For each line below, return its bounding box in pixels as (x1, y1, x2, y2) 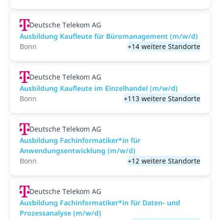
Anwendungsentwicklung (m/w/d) (20, 146, 136, 155)
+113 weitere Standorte (124, 94, 200, 103)
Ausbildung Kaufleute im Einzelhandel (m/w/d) (20, 83, 178, 93)
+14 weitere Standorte (128, 42, 200, 51)
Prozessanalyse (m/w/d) (20, 208, 101, 218)
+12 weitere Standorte (128, 156, 200, 165)
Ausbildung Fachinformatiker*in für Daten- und (20, 198, 180, 207)
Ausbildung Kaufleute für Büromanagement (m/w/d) (20, 31, 198, 41)
